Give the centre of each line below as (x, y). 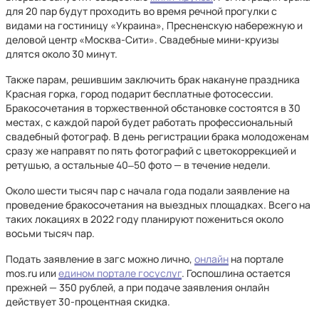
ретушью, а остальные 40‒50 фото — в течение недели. (138, 165)
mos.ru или (32, 273)
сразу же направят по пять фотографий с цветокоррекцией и (151, 151)
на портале (256, 259)
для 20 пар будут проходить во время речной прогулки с (141, 11)
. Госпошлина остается (236, 273)
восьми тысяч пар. (50, 233)
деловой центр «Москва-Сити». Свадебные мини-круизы (142, 40)
